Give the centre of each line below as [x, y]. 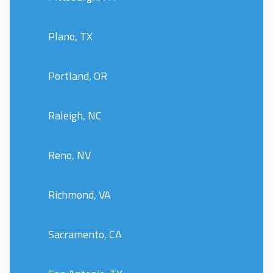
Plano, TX [70, 37]
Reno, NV [69, 155]
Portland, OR [78, 76]
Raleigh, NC [75, 116]
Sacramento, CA [85, 235]
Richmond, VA [80, 195]
